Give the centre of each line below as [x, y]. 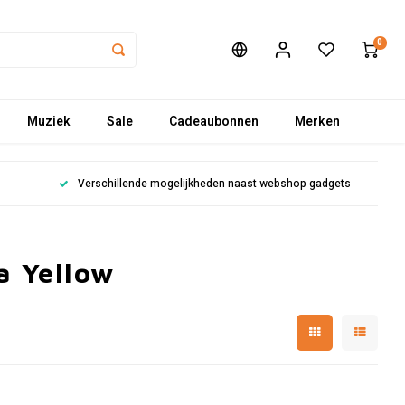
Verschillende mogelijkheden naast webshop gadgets [214, 184]
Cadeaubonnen [214, 121]
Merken [317, 121]
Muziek [49, 121]
